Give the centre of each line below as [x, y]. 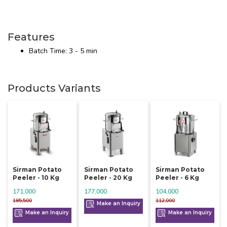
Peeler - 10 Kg [36, 178]
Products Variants [54, 88]
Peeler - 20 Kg [108, 178]
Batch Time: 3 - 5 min [63, 51]
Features [31, 37]
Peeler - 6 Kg [177, 178]
